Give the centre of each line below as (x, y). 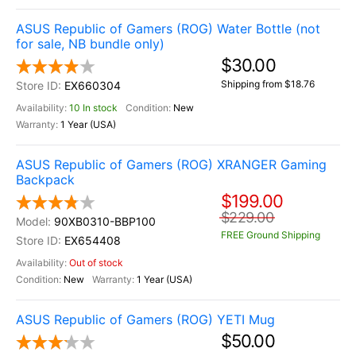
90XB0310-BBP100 (105, 221)
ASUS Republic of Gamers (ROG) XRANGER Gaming (171, 164)
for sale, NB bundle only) (90, 44)
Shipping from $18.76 (268, 84)
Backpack (45, 180)
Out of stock (96, 263)
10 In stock (93, 108)
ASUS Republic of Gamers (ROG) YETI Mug (145, 319)
